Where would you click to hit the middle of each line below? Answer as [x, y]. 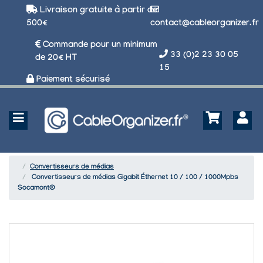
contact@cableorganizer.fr [204, 24]
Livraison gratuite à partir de [97, 11]
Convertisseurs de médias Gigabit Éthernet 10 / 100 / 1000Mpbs [135, 178]
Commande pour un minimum [99, 45]
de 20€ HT [56, 58]
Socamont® [36, 188]
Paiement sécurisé [72, 80]
